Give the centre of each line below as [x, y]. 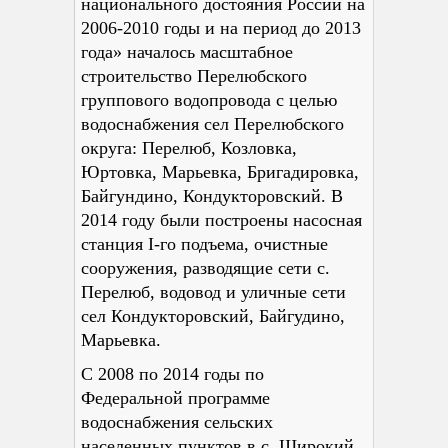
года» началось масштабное [187, 52]
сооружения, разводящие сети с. [205, 268]
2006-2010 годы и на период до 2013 [221, 28]
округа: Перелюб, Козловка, [189, 148]
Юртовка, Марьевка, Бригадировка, [220, 172]
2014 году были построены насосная [221, 220]
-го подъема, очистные [241, 244]
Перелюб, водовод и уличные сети [213, 292]
